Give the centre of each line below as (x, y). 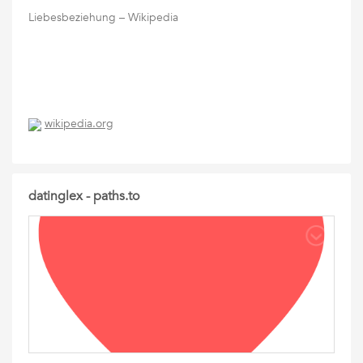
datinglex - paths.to (84, 196)
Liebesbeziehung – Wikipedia (103, 17)
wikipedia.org (79, 124)
